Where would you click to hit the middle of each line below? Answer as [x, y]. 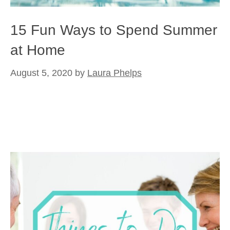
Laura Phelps [114, 73]
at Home [38, 50]
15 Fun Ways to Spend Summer [114, 30]
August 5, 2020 [41, 73]
